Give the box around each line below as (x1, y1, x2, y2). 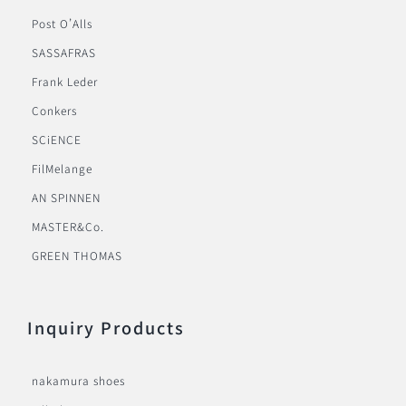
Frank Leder (32, 73, 98, 90)
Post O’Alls (32, 15, 92, 32)
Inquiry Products (27, 315, 185, 340)
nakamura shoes (32, 372, 125, 389)
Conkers (32, 102, 77, 119)
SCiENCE (32, 131, 82, 148)
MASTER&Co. (32, 218, 104, 235)
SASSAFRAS (32, 44, 96, 61)
